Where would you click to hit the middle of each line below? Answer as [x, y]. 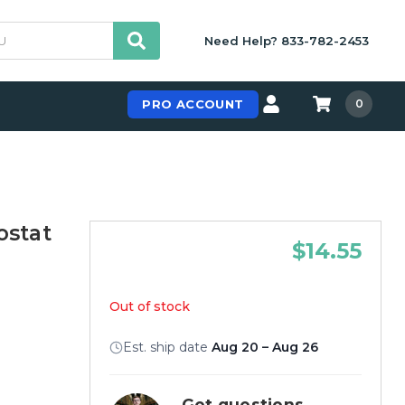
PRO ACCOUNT [193, 104]
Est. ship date [167, 347]
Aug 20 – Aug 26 [264, 347]
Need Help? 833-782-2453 [287, 40]
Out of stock [149, 306]
